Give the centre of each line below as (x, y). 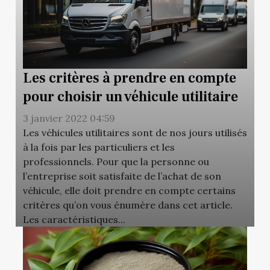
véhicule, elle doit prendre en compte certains (129, 191)
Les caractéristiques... (74, 220)
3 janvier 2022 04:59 (69, 118)
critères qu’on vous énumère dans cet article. (128, 205)
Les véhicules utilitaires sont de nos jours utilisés (135, 133)
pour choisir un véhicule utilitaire (130, 97)
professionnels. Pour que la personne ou (116, 162)
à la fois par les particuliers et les (99, 147)
